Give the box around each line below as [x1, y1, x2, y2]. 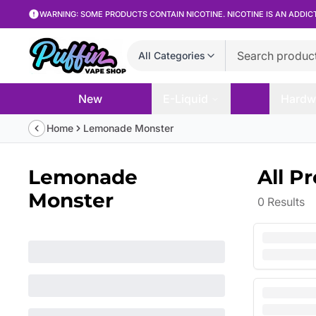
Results [265, 195, 305, 209]
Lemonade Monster [83, 122, 174, 134]
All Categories [138, 49, 205, 61]
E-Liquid [163, 92, 209, 106]
